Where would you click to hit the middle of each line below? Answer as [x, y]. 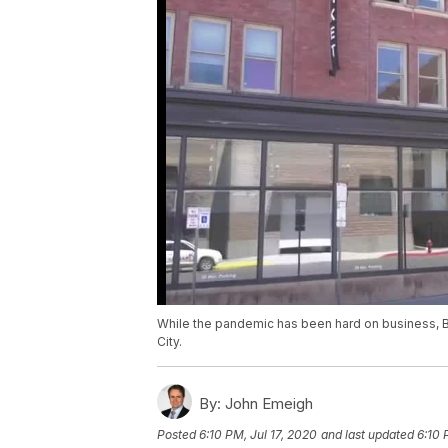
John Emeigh [267, 404]
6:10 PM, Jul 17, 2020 [258, 435]
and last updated [367, 435]
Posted [178, 435]
